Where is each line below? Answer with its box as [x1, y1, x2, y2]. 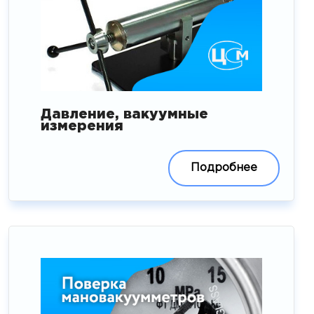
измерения [41, 119, 124, 132]
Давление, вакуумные [41, 107, 209, 121]
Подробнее [190, 162, 257, 173]
